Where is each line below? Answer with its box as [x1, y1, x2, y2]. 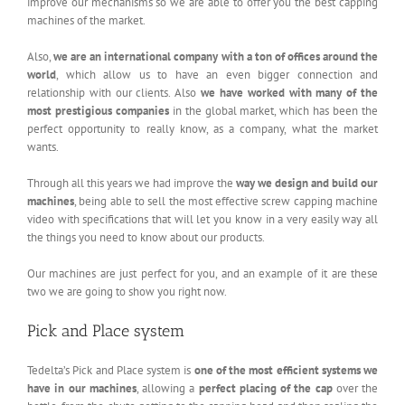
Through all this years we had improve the [27, 174, 236, 191]
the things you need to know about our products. [27, 229, 265, 245]
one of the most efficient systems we [193, 362, 378, 378]
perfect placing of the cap [198, 380, 333, 396]
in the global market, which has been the [168, 102, 379, 118]
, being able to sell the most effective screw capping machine [74, 193, 378, 209]
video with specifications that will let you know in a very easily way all [27, 211, 378, 227]
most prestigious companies [27, 102, 169, 118]
